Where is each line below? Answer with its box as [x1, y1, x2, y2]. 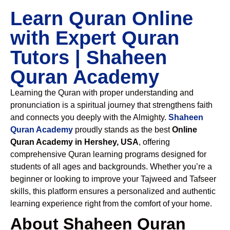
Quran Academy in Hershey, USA [10, 138, 139, 146]
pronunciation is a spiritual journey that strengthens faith [10, 101, 213, 109]
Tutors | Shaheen [10, 47, 167, 68]
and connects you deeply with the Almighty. [10, 113, 168, 122]
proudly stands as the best [73, 125, 172, 134]
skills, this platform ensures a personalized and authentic [10, 187, 216, 196]
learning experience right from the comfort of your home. [10, 199, 212, 208]
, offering [139, 138, 170, 146]
